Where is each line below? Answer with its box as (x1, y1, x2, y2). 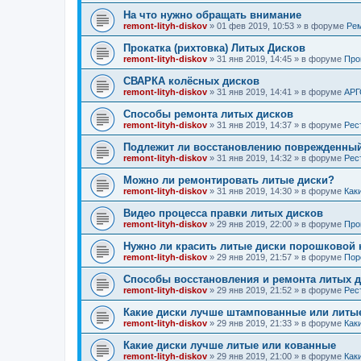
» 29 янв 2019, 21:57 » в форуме (207, 252, 344, 262)
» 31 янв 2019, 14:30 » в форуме (207, 186, 344, 196)
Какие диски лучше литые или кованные (123, 339, 336, 351)
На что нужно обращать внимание (123, 9, 301, 21)
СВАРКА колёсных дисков (123, 75, 259, 87)
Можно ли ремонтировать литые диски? (123, 174, 334, 186)
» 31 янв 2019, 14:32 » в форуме (207, 153, 344, 163)
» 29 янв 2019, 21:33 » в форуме (207, 318, 344, 328)
